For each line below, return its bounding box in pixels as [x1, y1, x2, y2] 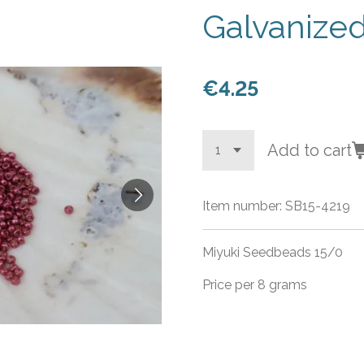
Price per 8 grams [202, 276, 307, 292]
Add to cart [267, 140, 352, 160]
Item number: [202, 197, 282, 214]
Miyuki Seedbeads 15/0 [202, 244, 343, 260]
